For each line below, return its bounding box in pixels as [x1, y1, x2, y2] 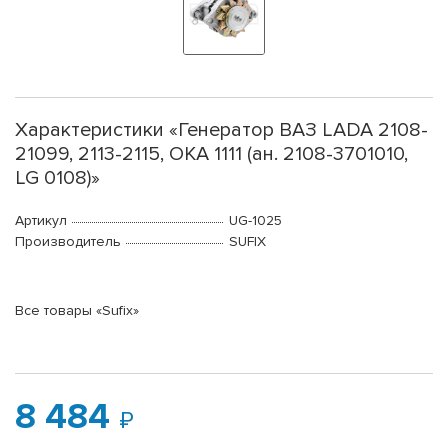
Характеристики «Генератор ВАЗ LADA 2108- [15, 118, 428, 143]
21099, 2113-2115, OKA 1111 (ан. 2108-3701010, [15, 142, 408, 167]
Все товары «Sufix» [15, 302, 139, 320]
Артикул [15, 212, 67, 230]
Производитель [15, 233, 121, 251]
